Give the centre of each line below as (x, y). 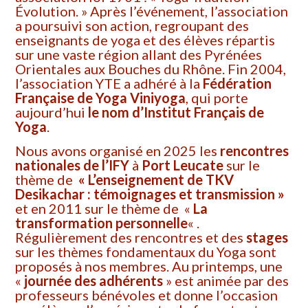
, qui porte (217, 98)
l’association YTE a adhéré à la (109, 84)
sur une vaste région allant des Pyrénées (139, 55)
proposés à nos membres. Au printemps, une (149, 266)
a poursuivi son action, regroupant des (132, 26)
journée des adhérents (94, 281)
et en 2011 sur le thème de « (104, 209)
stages (267, 238)
